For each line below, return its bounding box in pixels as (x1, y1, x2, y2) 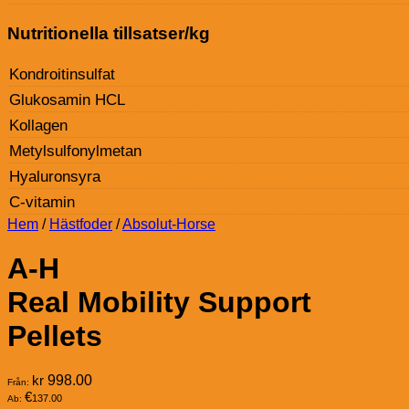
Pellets (7, 320, 102, 352)
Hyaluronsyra (9, 167, 100, 185)
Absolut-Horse (122, 215, 215, 232)
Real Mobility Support (7, 286, 311, 319)
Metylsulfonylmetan (9, 142, 142, 160)
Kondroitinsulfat (9, 65, 115, 83)
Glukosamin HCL (9, 90, 125, 109)
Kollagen (9, 116, 68, 134)
